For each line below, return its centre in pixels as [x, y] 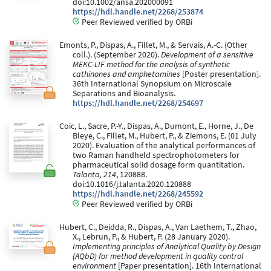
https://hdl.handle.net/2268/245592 [138, 194]
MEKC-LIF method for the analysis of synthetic [151, 65]
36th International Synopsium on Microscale [152, 84]
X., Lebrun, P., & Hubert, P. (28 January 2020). [151, 237]
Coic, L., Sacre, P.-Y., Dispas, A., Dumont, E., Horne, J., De [156, 126]
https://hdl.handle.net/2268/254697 [138, 103]
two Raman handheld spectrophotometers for [156, 155]
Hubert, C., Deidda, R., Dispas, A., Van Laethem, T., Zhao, [158, 227]
